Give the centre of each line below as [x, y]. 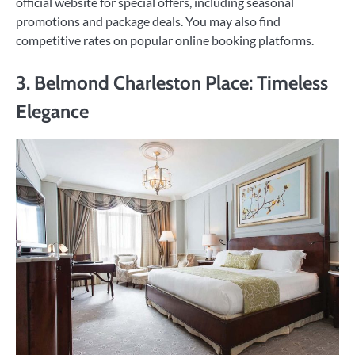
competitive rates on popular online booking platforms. [165, 40]
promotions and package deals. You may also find [148, 21]
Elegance [52, 111]
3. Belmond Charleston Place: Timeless [172, 82]
